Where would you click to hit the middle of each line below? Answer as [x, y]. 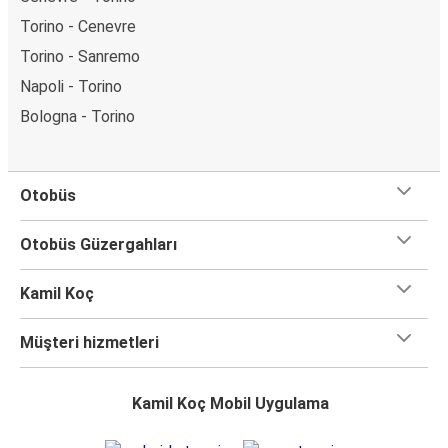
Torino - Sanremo [80, 56]
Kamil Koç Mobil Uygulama [230, 403]
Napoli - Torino [71, 86]
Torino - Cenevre [78, 26]
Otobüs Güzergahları [98, 244]
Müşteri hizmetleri [89, 342]
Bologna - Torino [77, 116]
